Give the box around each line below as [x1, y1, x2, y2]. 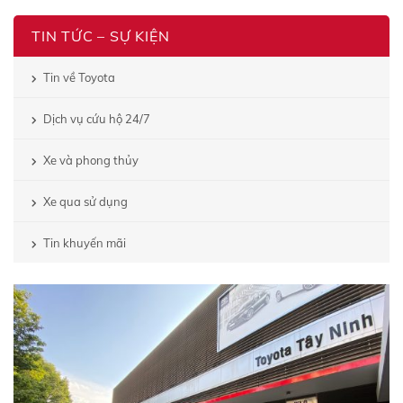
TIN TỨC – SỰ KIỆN [31, 27, 170, 46]
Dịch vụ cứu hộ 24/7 [43, 112, 150, 127]
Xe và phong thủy [43, 153, 139, 168]
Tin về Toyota [43, 70, 115, 85]
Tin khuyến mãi [43, 236, 126, 251]
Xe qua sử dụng [43, 194, 128, 210]
